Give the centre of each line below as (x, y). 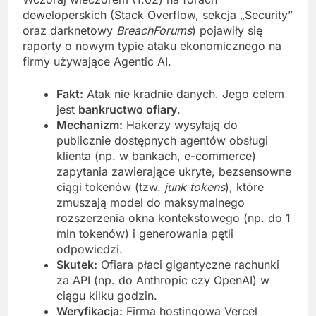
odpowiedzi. (90, 249)
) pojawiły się (227, 30)
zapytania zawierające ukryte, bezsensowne (174, 171)
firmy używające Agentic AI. (97, 61)
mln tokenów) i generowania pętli (145, 233)
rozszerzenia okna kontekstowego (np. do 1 (174, 218)
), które (244, 187)
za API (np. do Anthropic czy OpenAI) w (163, 280)
